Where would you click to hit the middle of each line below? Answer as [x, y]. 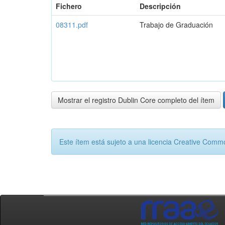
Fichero [69, 6]
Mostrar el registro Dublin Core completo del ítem [136, 100]
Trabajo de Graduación [176, 25]
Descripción [160, 6]
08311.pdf [72, 25]
